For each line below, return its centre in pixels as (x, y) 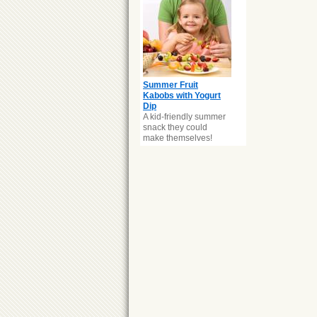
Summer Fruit (171, 85)
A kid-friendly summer (184, 117)
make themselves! (178, 138)
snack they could (175, 127)
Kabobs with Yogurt (182, 96)
